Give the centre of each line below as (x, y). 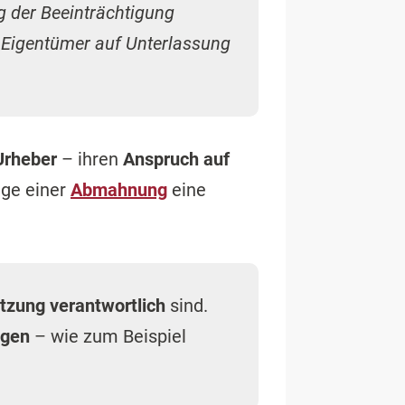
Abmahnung (119, 190)
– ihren (90, 159)
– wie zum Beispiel (108, 336)
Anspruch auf (176, 159)
